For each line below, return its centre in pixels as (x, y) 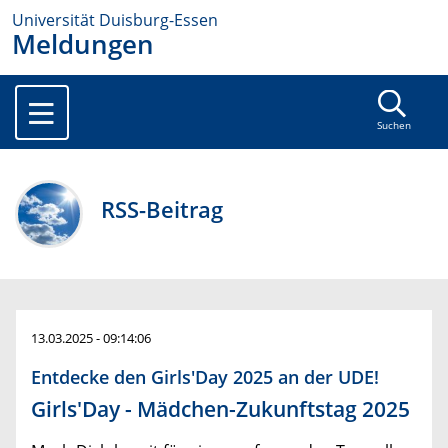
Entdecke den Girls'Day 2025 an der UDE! (205, 377)
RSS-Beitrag (162, 210)
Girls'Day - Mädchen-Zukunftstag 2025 (220, 409)
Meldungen (83, 44)
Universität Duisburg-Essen (115, 20)
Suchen (393, 126)
